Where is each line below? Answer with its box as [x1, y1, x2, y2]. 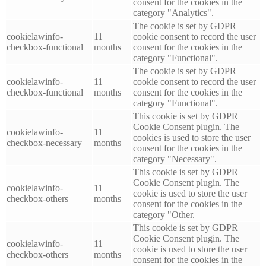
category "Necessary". [133, 153, 217, 164]
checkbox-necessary [7, 137, 82, 148]
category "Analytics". [133, 7, 214, 18]
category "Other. [133, 209, 195, 220]
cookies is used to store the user [133, 132, 251, 142]
